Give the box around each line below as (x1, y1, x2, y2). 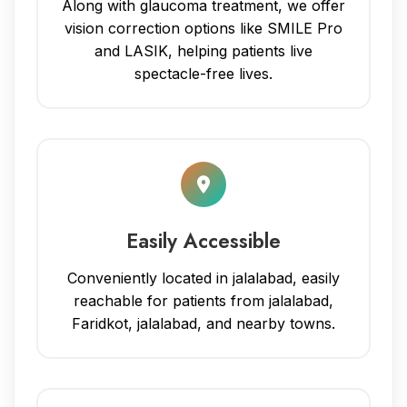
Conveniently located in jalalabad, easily (67, 268, 340, 287)
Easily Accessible (126, 225, 281, 255)
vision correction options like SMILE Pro (65, 18, 342, 37)
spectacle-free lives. (134, 64, 273, 83)
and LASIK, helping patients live (94, 41, 313, 60)
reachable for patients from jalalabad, (74, 291, 333, 310)
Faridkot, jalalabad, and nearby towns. (72, 313, 335, 333)
